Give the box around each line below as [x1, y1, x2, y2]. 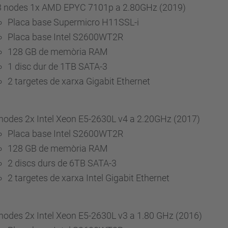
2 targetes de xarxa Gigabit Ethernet [8, 76, 150, 87]
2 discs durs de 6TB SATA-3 [8, 158, 117, 168]
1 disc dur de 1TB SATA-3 [8, 61, 107, 72]
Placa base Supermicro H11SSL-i [8, 17, 139, 27]
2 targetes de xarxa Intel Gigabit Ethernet [8, 173, 169, 183]
